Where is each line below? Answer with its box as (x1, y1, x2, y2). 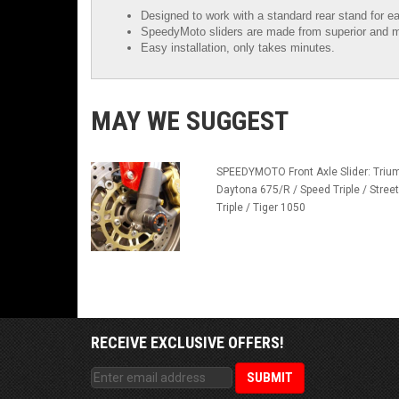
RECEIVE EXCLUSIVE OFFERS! (91, 333, 284, 353)
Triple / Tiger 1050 (216, 201, 305, 215)
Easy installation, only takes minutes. (141, 41, 335, 55)
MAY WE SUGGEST (91, 105, 289, 137)
